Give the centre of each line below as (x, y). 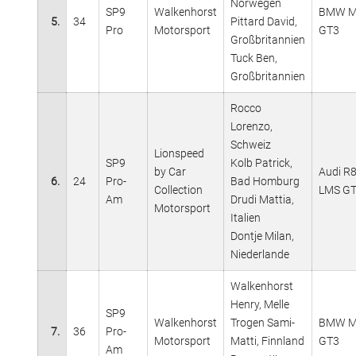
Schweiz (251, 144)
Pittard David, (264, 21)
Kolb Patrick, (261, 163)
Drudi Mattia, (262, 199)
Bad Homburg (265, 181)
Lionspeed (179, 153)
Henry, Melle (260, 304)
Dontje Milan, (262, 236)
